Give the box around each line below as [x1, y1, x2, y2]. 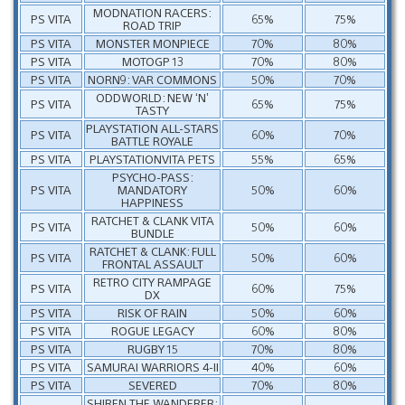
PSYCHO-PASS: [111, 168, 193, 184]
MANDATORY [118, 181, 187, 197]
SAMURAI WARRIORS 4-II [86, 358, 219, 374]
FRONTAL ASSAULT [101, 255, 203, 271]
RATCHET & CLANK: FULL [89, 242, 216, 259]
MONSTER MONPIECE [95, 34, 210, 51]
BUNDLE [130, 224, 174, 240]
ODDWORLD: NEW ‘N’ [96, 89, 209, 105]
